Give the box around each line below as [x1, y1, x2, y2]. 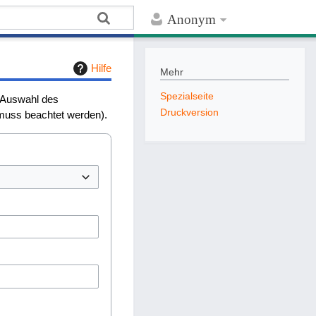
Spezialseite [160, 90, 214, 102]
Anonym [167, 12, 217, 28]
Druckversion [160, 107, 219, 119]
